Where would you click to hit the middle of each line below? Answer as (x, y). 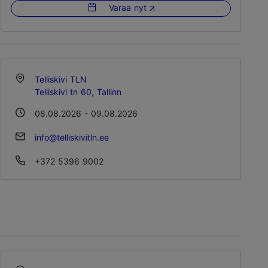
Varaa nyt (127, 8)
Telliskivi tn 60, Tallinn (78, 92)
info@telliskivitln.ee (72, 137)
